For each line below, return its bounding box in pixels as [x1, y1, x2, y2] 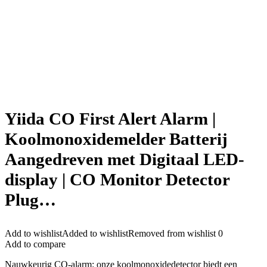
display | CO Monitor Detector [5, 170, 229, 189]
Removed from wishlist [128, 228, 216, 238]
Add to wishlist [5, 228, 62, 238]
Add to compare [5, 239, 66, 249]
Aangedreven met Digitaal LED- [5, 150, 244, 169]
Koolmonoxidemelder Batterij [5, 129, 228, 148]
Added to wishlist [62, 228, 128, 238]
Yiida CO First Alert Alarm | [5, 109, 216, 128]
